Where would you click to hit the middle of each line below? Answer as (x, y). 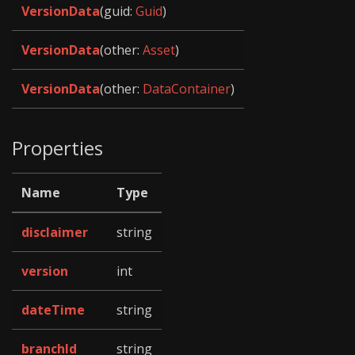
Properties (57, 148)
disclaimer (55, 232)
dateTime (53, 309)
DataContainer (187, 89)
